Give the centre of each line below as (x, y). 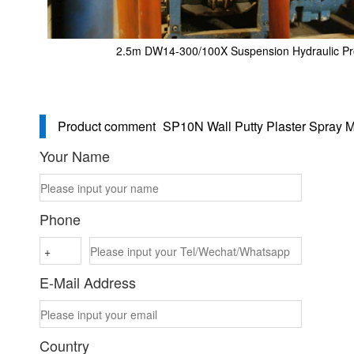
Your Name (75, 156)
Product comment (107, 126)
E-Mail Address (88, 282)
